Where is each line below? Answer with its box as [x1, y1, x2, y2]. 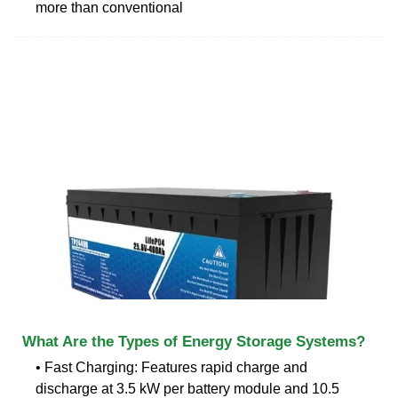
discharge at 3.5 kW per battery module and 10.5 [36, 380, 339, 396]
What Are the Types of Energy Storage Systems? [22, 332, 365, 350]
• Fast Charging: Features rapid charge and [36, 359, 307, 375]
